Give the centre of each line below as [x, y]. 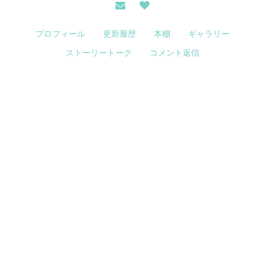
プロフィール [60, 34]
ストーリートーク [99, 53]
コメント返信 [174, 53]
